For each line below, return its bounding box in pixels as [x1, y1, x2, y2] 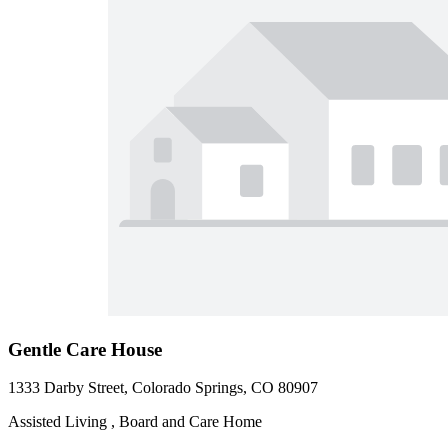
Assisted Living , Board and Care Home [8, 413, 262, 431]
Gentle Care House [8, 338, 162, 360]
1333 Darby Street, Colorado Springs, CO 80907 [8, 379, 318, 397]
